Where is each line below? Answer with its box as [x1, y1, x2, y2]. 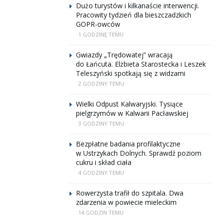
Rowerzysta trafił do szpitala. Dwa [76, 188, 183, 198]
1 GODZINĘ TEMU [78, 31, 124, 38]
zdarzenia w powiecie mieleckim [76, 198, 177, 207]
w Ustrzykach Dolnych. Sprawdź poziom [76, 148, 201, 158]
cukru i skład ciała [76, 158, 131, 167]
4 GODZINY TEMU [78, 169, 124, 176]
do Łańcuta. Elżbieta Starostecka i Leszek [76, 59, 206, 69]
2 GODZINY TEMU [78, 80, 124, 87]
